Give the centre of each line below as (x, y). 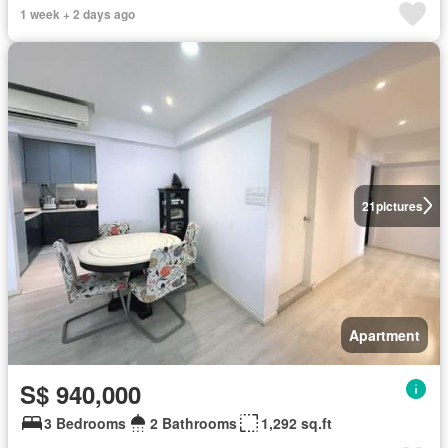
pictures (399, 205)
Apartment (384, 335)
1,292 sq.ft (296, 423)
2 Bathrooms (193, 423)
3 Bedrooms (85, 423)
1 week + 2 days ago (77, 14)
